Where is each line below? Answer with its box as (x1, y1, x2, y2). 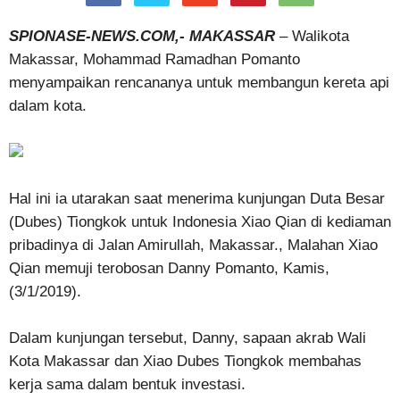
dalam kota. (9, 97, 87, 114)
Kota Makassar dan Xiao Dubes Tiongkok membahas (9, 353, 362, 370)
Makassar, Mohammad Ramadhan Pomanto (9, 51, 300, 68)
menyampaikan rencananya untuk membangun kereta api (9, 74, 389, 91)
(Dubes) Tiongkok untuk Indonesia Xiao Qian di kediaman (9, 213, 391, 230)
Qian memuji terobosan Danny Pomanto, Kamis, (9, 260, 329, 277)
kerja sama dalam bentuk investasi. (9, 376, 246, 393)
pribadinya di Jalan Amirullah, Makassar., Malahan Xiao (9, 237, 378, 254)
